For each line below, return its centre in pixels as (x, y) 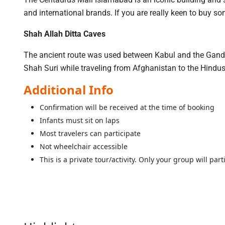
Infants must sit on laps (80, 120)
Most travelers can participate (90, 133)
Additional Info (69, 90)
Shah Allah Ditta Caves (65, 34)
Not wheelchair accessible (84, 146)
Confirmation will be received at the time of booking (127, 107)
